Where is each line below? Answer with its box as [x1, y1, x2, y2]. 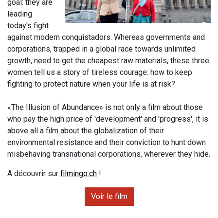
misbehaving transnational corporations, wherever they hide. [7, 149, 210, 159]
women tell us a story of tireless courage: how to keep [7, 67, 192, 77]
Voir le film [91, 191, 127, 201]
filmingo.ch [60, 168, 97, 178]
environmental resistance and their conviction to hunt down [7, 137, 206, 147]
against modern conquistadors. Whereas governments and [7, 32, 205, 42]
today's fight [7, 20, 49, 30]
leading [7, 9, 32, 18]
